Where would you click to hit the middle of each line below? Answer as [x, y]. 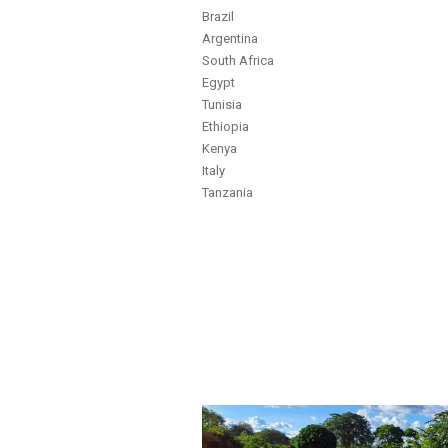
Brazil [218, 17]
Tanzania [228, 193]
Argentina [230, 39]
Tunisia [222, 105]
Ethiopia [226, 127]
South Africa [238, 61]
